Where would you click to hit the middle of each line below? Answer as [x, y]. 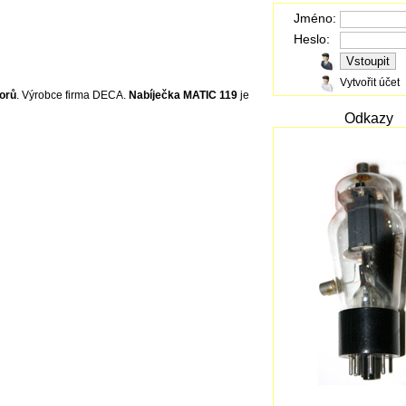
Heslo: [312, 39]
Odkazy [369, 118]
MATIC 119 [210, 96]
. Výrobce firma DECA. [72, 96]
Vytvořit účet [370, 82]
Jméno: [315, 18]
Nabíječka [156, 96]
